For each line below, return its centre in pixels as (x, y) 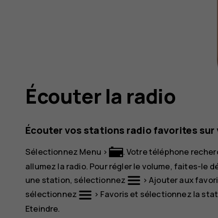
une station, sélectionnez (76, 180)
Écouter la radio (101, 96)
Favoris (114, 194)
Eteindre (42, 208)
